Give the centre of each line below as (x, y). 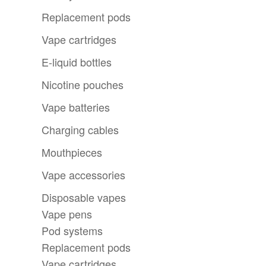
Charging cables (80, 130)
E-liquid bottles (77, 62)
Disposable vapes (84, 197)
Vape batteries (76, 107)
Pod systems (72, 231)
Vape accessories (84, 175)
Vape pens (67, 214)
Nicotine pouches (83, 85)
